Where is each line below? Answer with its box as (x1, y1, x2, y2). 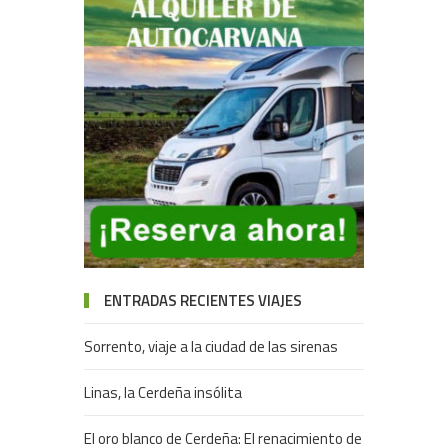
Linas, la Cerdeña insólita (84, 381, 242, 405)
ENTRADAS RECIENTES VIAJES (104, 289, 302, 313)
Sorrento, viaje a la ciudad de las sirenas (84, 335, 338, 359)
